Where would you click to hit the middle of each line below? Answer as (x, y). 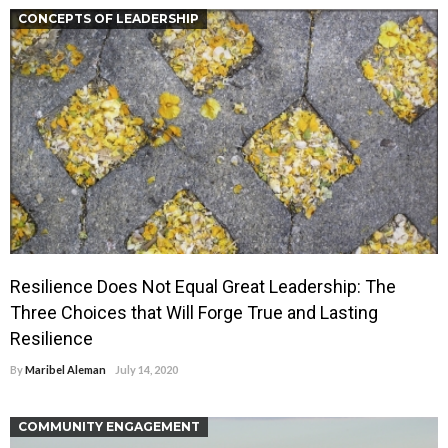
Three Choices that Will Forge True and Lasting (194, 313)
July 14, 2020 (146, 370)
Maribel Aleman (65, 370)
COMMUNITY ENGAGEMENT (109, 427)
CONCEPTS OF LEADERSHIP (108, 18)
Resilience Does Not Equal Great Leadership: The (203, 287)
